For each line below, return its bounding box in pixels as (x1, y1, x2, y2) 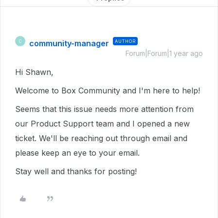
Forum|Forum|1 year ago (126, 49, 203, 57)
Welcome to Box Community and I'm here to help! (15, 86, 202, 95)
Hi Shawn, (15, 67, 56, 77)
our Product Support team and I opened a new (15, 119, 190, 128)
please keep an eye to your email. (15, 148, 142, 158)
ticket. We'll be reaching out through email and (15, 133, 187, 143)
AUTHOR (115, 38, 136, 44)
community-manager (29, 38, 109, 48)
